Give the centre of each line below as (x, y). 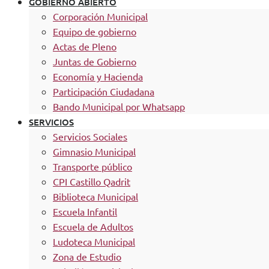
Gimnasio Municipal (94, 152)
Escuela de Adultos (93, 227)
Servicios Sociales (90, 137)
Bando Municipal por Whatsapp (119, 107)
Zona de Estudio (87, 257)
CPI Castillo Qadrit (92, 182)
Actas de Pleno (85, 47)
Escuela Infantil (85, 212)
